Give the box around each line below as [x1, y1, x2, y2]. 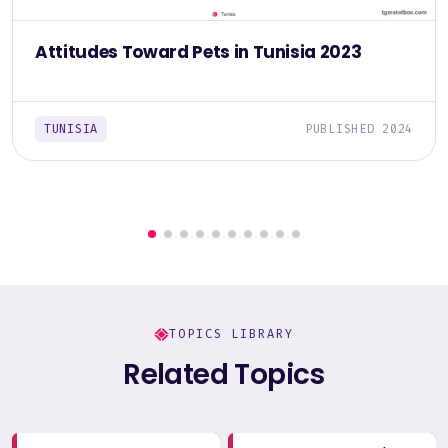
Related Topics [123, 355, 325, 395]
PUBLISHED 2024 [304, 121, 413, 138]
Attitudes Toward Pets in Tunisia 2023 [35, 40, 362, 65]
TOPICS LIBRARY [169, 326, 294, 343]
